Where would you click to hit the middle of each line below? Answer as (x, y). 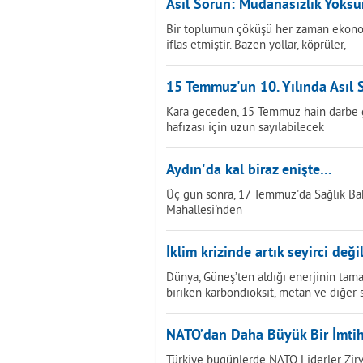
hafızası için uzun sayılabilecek (245, 127)
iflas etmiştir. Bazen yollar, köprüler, (256, 44)
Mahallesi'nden (204, 209)
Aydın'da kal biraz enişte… (249, 171)
